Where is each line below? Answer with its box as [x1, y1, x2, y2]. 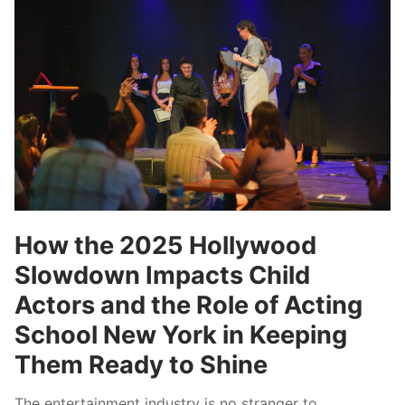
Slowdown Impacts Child [14, 259, 310, 290]
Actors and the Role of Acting [14, 289, 363, 320]
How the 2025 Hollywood [14, 230, 316, 260]
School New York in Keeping [14, 319, 347, 350]
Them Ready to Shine [14, 349, 268, 380]
